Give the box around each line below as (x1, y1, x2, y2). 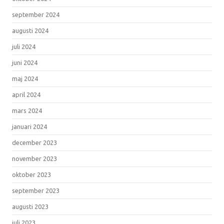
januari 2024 (12, 122, 47, 130)
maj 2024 (12, 74, 38, 82)
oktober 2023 (12, 170, 51, 178)
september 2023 (12, 186, 59, 194)
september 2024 (12, 10, 59, 18)
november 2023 (12, 154, 57, 162)
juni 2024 (12, 58, 37, 66)
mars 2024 (12, 106, 42, 114)
